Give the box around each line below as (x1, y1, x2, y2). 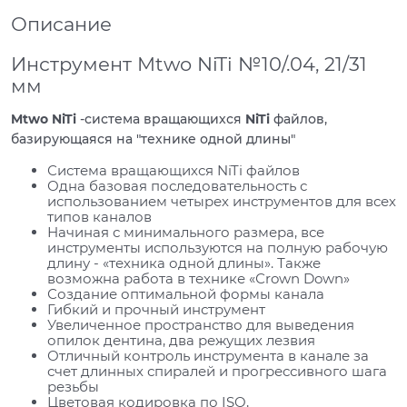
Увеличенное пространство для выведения (47, 316, 354, 334)
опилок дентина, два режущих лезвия (47, 332, 315, 350)
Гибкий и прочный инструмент (47, 301, 265, 319)
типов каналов (47, 208, 152, 226)
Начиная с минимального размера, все (47, 223, 324, 242)
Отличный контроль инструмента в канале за (47, 347, 369, 365)
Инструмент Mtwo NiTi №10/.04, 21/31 (11, 52, 367, 75)
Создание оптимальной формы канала (47, 285, 324, 303)
